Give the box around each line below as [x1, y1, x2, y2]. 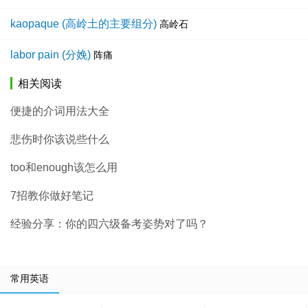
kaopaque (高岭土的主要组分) [10, 18, 157, 30]
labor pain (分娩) [10, 49, 91, 61]
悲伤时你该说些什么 [10, 133, 109, 146]
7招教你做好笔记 [10, 190, 93, 202]
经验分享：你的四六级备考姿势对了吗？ [10, 218, 208, 230]
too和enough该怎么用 [10, 162, 118, 174]
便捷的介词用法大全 [10, 105, 109, 118]
